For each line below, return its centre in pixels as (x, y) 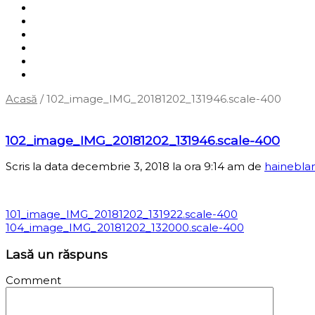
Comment (33, 281)
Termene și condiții (84, 48)
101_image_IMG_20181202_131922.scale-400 (122, 214)
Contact (55, 75)
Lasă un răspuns (57, 254)
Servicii (52, 21)
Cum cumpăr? (72, 34)
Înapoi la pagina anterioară (80, 112)
